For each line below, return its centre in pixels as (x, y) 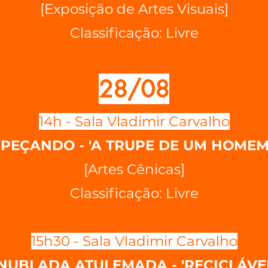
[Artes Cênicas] (134, 169)
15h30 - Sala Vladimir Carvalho (134, 241)
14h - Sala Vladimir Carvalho (134, 121)
